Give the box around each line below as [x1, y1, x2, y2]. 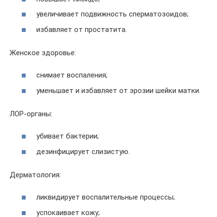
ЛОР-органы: [10, 109, 52, 118]
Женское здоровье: [10, 48, 76, 57]
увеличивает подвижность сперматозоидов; [36, 10, 188, 18]
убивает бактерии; [36, 132, 99, 140]
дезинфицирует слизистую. [36, 147, 130, 156]
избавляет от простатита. [36, 25, 127, 34]
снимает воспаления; [36, 71, 108, 79]
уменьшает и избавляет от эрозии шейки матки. [36, 86, 201, 95]
